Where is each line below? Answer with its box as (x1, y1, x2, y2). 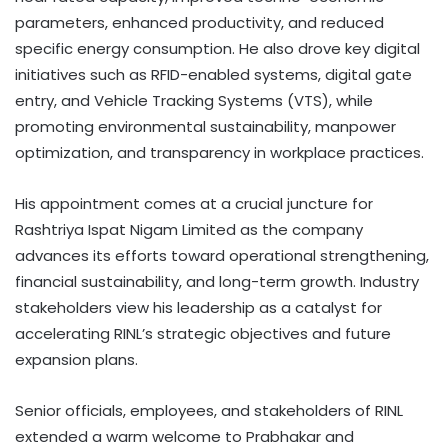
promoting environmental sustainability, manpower (15, 116, 396, 138)
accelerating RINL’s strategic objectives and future (15, 323, 391, 345)
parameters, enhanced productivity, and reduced (15, 12, 384, 34)
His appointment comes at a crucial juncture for (15, 193, 373, 215)
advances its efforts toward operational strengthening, (15, 245, 429, 267)
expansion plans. (15, 349, 138, 371)
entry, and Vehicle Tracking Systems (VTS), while (15, 90, 373, 112)
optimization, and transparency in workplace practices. (15, 142, 424, 164)
